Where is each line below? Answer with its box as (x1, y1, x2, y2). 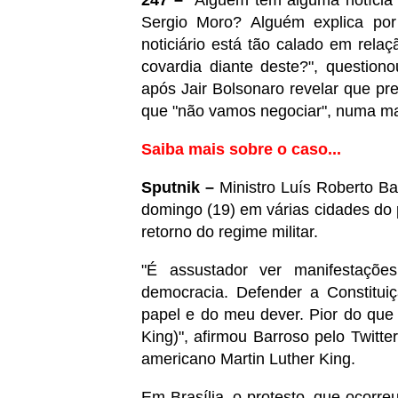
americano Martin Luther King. (141, 349, 360, 368)
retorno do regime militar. (141, 222, 318, 241)
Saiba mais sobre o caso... (141, 139, 341, 158)
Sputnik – (141, 178, 219, 196)
